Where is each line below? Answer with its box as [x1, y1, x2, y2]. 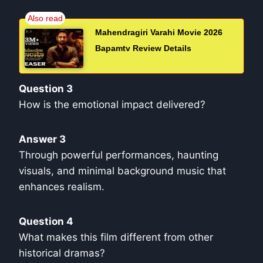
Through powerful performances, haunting [19, 149, 218, 161]
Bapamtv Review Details [95, 43, 191, 53]
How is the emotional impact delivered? [19, 98, 205, 110]
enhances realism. [19, 180, 104, 193]
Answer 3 [19, 133, 66, 145]
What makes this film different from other [19, 231, 213, 243]
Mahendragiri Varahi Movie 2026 [95, 28, 222, 38]
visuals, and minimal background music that [19, 164, 226, 177]
